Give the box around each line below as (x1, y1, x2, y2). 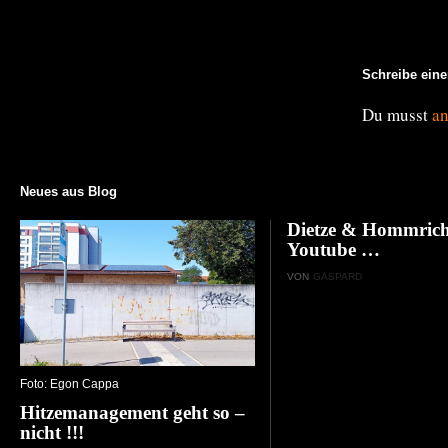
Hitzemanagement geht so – (20, 402, 245, 424)
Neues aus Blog (20, 183, 117, 199)
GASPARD (313, 270, 363, 282)
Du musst (362, 102, 432, 126)
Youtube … (287, 238, 381, 260)
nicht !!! (20, 422, 84, 444)
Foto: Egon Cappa (20, 377, 119, 392)
